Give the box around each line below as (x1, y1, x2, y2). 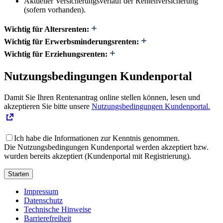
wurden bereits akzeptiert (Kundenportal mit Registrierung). (4, 152, 191, 161)
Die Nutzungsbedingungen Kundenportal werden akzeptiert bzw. (4, 143, 209, 152)
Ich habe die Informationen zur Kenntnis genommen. (14, 134, 180, 143)
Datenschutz (24, 196, 63, 205)
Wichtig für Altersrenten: (4, 25, 89, 34)
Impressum (24, 187, 58, 196)
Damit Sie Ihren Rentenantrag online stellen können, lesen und (4, 93, 200, 102)
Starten (8, 170, 29, 178)
